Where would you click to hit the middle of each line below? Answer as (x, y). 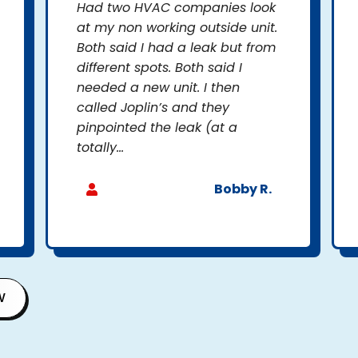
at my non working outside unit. (177, 27)
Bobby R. (243, 189)
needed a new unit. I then (159, 87)
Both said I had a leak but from (177, 47)
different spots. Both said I (160, 67)
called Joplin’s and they (153, 107)
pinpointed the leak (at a (157, 127)
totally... (101, 147)
